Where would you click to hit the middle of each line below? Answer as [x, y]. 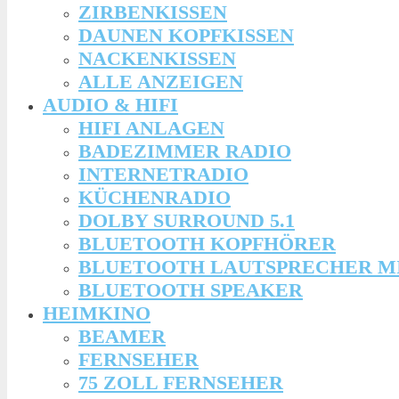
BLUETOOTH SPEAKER [191, 289]
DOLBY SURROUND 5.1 [187, 220]
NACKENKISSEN [157, 58]
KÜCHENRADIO [155, 197]
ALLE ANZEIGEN [161, 81]
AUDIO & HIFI [110, 104]
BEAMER [122, 336]
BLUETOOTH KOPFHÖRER [207, 243]
